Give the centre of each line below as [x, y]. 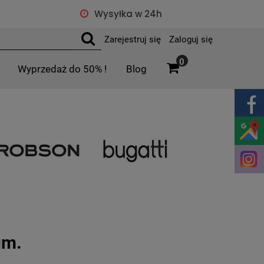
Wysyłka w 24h [128, 14]
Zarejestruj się [133, 39]
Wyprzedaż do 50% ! [62, 69]
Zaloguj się [191, 39]
